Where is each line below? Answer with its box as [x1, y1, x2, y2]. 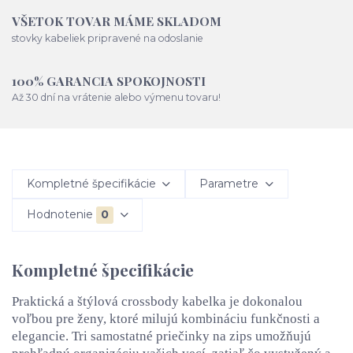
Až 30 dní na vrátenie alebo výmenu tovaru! [12, 91, 221, 104]
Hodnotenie [26, 207, 93, 222]
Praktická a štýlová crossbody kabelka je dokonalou [12, 294, 303, 310]
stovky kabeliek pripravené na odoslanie [12, 32, 203, 44]
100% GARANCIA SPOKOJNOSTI [12, 72, 206, 89]
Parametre [199, 176, 259, 191]
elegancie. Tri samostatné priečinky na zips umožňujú [12, 329, 311, 344]
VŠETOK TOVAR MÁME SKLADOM [12, 13, 221, 29]
